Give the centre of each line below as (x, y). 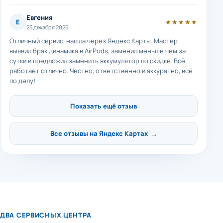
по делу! (22, 81)
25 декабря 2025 (47, 27)
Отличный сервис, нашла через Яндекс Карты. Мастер (94, 41)
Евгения (40, 17)
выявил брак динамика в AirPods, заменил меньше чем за (98, 51)
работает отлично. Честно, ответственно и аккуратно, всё (101, 71)
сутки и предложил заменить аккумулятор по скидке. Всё (97, 61)
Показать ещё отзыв (104, 106)
